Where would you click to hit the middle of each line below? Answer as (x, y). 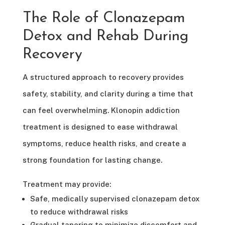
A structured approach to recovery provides (103, 77)
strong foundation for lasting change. (92, 160)
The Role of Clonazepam (104, 18)
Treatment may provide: (67, 184)
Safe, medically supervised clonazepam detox (115, 198)
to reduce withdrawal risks (79, 211)
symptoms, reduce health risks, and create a (104, 143)
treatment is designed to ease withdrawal (100, 127)
